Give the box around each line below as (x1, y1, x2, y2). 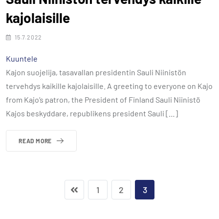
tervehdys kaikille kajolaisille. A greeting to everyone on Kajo (6, 81, 213, 90)
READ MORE (19, 137, 52, 144)
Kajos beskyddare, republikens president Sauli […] (6, 108, 178, 118)
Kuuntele (6, 53, 38, 63)
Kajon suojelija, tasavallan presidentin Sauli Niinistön (6, 67, 186, 77)
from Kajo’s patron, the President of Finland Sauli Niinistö (6, 94, 200, 104)
